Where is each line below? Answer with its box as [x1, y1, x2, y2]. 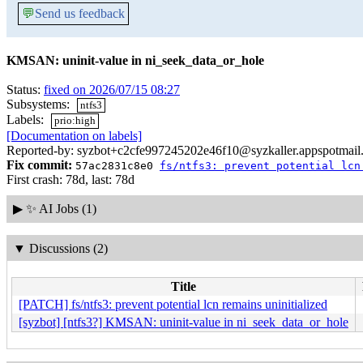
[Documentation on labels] [6, 128, 142, 143]
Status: [6, 83, 44, 96]
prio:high [54, 114, 96, 127]
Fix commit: [6, 157, 72, 172]
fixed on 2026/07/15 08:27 [44, 83, 180, 96]
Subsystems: [6, 97, 73, 111]
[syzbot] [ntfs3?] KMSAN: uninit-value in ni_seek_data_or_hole [19, 315, 348, 330]
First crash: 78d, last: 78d [6, 172, 135, 186]
